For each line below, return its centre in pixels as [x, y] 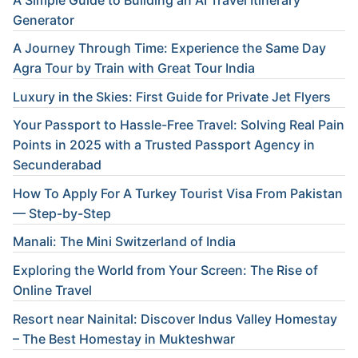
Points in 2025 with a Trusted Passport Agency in [164, 145]
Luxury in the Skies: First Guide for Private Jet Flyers [172, 96]
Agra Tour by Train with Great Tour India [134, 68]
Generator [44, 20]
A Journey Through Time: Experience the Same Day [169, 48]
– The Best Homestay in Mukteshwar [124, 338]
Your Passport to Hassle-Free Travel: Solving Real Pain [179, 125]
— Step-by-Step [62, 213]
